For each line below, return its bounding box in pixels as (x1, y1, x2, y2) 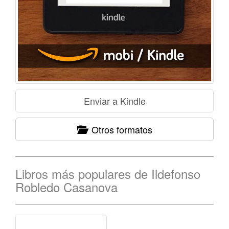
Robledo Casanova (15, 178, 118, 196)
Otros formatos (86, 123, 152, 136)
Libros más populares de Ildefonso (15, 165, 200, 183)
